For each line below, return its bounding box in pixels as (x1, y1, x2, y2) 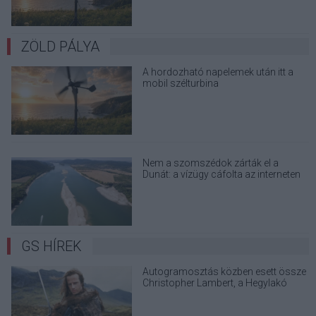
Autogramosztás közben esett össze (142, 265, 307, 277)
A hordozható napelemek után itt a (142, 66, 294, 78)
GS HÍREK (21, 237, 82, 255)
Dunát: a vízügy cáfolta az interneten (142, 169, 301, 181)
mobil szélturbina (142, 77, 219, 89)
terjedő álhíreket (142, 180, 212, 192)
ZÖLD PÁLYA (21, 37, 99, 55)
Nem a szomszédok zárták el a (142, 157, 279, 169)
